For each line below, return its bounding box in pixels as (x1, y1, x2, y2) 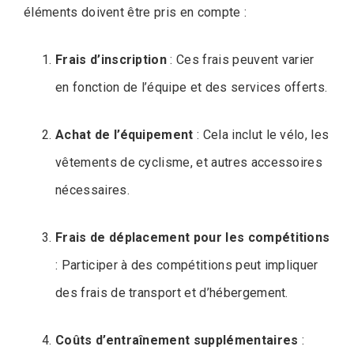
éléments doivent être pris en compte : (24, 5, 247, 21)
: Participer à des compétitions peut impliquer (55, 258, 318, 273)
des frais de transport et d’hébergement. (55, 285, 288, 301)
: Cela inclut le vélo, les (193, 127, 330, 143)
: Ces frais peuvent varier (167, 52, 314, 68)
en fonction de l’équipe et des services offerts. (55, 80, 328, 96)
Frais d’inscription (55, 52, 168, 68)
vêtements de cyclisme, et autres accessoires (55, 155, 323, 171)
